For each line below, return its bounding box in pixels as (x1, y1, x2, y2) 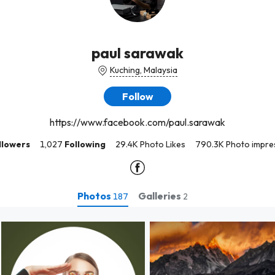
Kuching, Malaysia (110, 64, 177, 76)
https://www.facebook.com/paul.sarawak (50, 116, 225, 128)
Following (64, 139, 106, 150)
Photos (77, 189, 113, 202)
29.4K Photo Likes (115, 139, 185, 150)
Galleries (138, 189, 183, 202)
